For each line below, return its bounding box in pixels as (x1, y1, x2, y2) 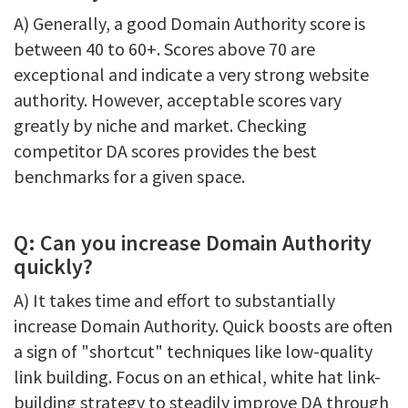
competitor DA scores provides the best (14, 139, 317, 162)
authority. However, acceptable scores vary (14, 88, 342, 111)
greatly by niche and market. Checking (14, 114, 307, 137)
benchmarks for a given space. (14, 165, 245, 188)
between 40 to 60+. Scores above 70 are (14, 37, 315, 60)
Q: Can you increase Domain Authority (14, 229, 372, 257)
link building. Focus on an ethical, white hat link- (14, 365, 381, 388)
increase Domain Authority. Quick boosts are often (14, 314, 393, 337)
